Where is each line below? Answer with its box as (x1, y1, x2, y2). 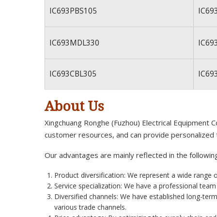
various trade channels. (54, 202, 126, 212)
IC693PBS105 (49, 6, 97, 16)
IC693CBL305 (49, 69, 96, 79)
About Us (45, 96, 104, 115)
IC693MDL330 (49, 38, 99, 48)
